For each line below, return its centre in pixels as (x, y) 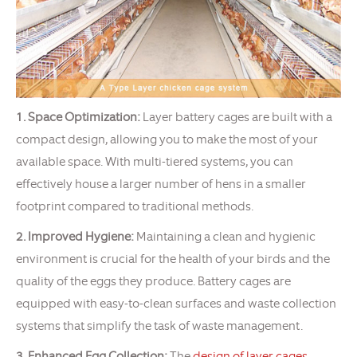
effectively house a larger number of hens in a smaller (161, 184)
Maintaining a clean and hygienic (225, 237)
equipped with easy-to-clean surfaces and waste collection (176, 304)
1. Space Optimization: (78, 118)
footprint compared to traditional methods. (135, 207)
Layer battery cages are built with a (236, 118)
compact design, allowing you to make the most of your (167, 140)
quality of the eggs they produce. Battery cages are (153, 282)
